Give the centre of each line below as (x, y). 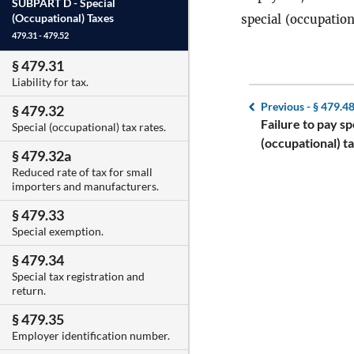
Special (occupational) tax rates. (89, 127)
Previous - (287, 106)
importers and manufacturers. (85, 186)
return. (29, 291)
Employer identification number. (91, 336)
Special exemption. (58, 232)
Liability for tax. (50, 82)
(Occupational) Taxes (63, 18)
